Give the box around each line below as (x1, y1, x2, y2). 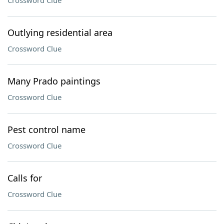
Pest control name (7, 123, 85, 135)
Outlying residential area (7, 26, 112, 38)
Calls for (7, 172, 42, 184)
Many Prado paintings (7, 75, 100, 87)
